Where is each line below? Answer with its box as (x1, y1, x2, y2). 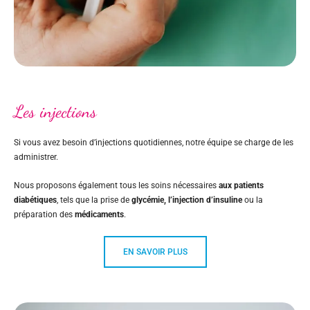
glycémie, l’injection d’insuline (131, 195, 242, 206)
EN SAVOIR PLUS (122, 247, 188, 257)
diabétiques (14, 195, 57, 206)
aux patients (219, 181, 264, 191)
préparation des (14, 210, 75, 220)
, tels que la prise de (57, 195, 131, 206)
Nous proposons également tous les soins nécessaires (14, 181, 219, 191)
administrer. (14, 152, 60, 163)
